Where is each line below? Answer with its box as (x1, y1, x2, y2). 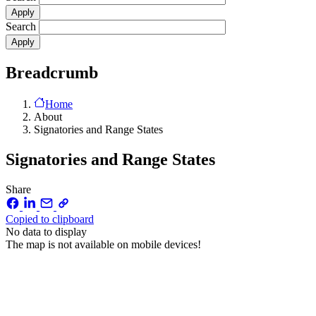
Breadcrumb (6, 63, 98, 83)
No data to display (6, 225, 87, 238)
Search (6, 20, 36, 33)
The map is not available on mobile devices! (6, 238, 201, 250)
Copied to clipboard (6, 212, 94, 225)
